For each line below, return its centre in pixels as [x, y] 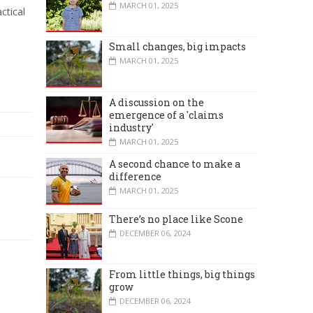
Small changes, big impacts [177, 47]
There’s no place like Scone [176, 219]
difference [135, 176]
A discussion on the [156, 102]
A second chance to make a [175, 163]
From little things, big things [182, 275]
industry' [131, 127]
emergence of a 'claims [166, 115]
